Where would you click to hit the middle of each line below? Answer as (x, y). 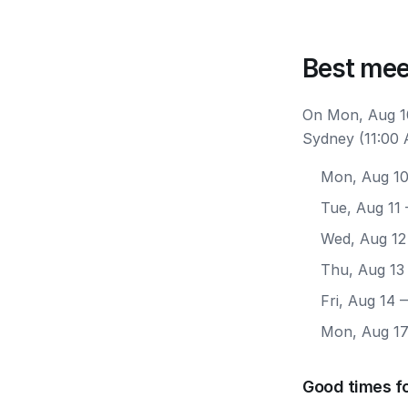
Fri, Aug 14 (358, 301)
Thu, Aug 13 (362, 270)
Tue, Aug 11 (361, 208)
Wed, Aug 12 (363, 239)
